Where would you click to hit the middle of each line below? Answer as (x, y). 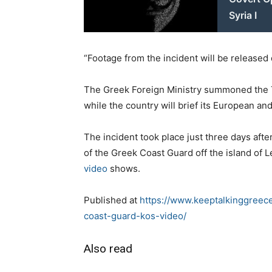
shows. (125, 168)
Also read (108, 248)
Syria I (243, 15)
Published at (112, 200)
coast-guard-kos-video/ (135, 216)
